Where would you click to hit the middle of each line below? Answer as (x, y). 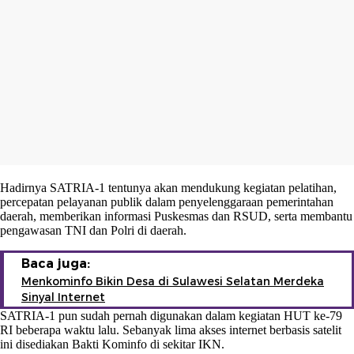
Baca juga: (56, 263)
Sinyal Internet (63, 297)
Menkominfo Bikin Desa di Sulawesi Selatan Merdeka (173, 281)
